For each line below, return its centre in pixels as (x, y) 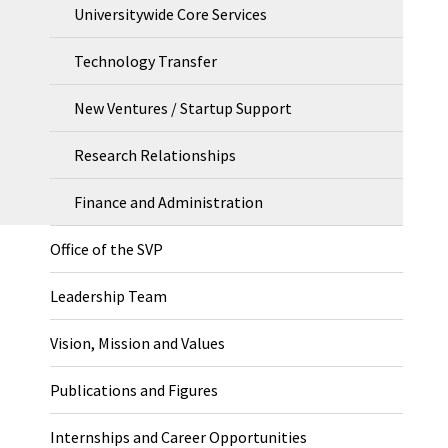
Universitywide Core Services (171, 14)
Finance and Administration (169, 202)
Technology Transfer (146, 61)
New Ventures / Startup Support (183, 108)
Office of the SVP (107, 249)
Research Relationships (155, 155)
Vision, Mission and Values (138, 343)
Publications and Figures (134, 390)
